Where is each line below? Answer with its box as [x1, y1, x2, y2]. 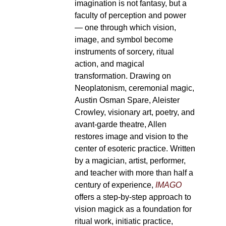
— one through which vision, [74, 23, 176, 32]
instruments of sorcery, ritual [74, 47, 174, 56]
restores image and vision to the [74, 132, 188, 141]
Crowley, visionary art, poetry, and [74, 108, 195, 117]
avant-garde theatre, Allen [74, 120, 166, 129]
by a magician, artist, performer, [74, 156, 186, 165]
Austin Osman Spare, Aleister [74, 96, 180, 104]
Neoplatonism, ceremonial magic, [74, 84, 194, 92]
